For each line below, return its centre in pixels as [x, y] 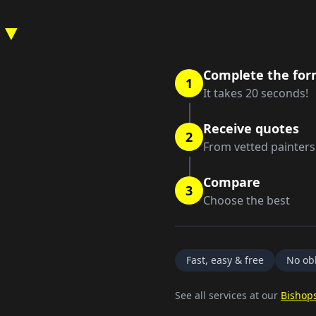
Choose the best [247, 200]
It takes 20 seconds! [256, 93]
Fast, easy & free [225, 260]
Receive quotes [251, 128]
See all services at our [228, 295]
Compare [232, 182]
